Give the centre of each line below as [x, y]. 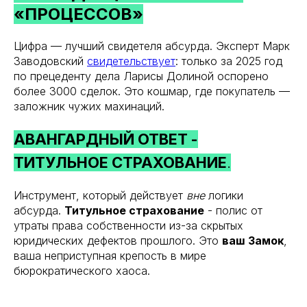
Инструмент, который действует [100, 196]
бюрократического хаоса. [82, 271]
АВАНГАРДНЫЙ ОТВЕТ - [106, 139]
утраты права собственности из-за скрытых [128, 226]
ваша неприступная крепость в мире [110, 256]
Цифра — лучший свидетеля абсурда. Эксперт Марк [152, 46]
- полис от [233, 211]
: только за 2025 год [229, 61]
